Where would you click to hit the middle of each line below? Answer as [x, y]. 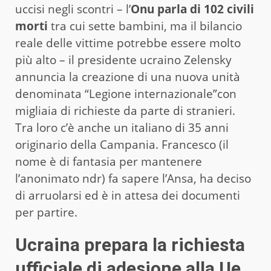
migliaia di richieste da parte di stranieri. [125, 110]
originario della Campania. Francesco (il [122, 144]
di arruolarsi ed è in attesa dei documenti [128, 195]
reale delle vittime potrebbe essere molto [128, 43]
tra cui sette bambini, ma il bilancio [145, 26]
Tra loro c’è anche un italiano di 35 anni [122, 127]
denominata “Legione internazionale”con [126, 93]
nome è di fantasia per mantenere [109, 161]
